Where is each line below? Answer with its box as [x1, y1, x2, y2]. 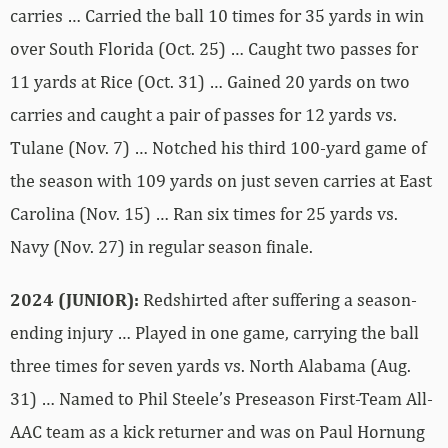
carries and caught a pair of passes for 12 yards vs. [10, 104, 397, 126]
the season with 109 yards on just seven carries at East [10, 170, 432, 192]
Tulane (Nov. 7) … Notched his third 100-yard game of [10, 137, 426, 159]
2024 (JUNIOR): [10, 289, 139, 311]
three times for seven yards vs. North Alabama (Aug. [10, 355, 411, 377]
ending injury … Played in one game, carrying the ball [10, 322, 419, 344]
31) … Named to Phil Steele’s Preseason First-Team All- [10, 388, 433, 410]
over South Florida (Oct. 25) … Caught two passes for [10, 38, 418, 60]
